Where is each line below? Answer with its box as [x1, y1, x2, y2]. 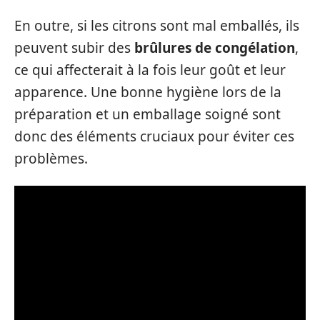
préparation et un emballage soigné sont [14, 104, 281, 124]
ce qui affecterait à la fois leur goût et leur [14, 60, 286, 79]
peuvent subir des [14, 38, 134, 57]
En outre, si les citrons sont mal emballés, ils [14, 16, 299, 35]
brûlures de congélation [134, 38, 295, 57]
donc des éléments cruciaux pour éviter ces [14, 126, 294, 146]
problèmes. [14, 149, 88, 168]
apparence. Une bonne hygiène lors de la [14, 82, 281, 101]
